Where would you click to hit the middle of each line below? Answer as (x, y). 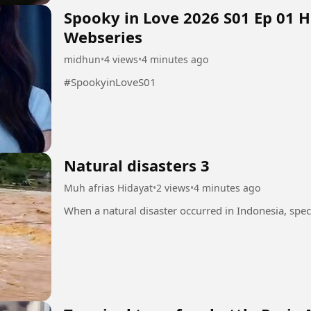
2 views (173, 188)
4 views (121, 59)
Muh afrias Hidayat (108, 188)
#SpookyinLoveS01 (110, 82)
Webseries (103, 36)
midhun (82, 59)
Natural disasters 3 (137, 166)
